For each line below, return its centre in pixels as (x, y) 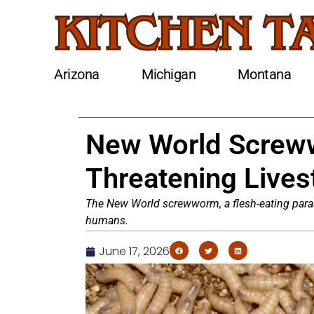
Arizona (77, 74)
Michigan (169, 74)
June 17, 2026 (134, 252)
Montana (265, 74)
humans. (107, 221)
